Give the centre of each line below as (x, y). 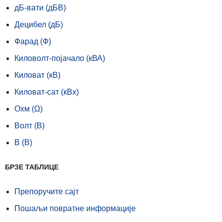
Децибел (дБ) (39, 24)
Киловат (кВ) (37, 75)
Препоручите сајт (47, 191)
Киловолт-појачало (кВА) (60, 58)
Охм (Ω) (28, 109)
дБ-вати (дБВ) (40, 7)
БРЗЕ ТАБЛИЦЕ (32, 167)
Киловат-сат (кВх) (47, 92)
